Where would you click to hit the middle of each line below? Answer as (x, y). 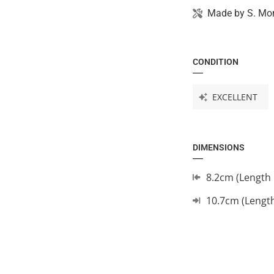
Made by (227, 13)
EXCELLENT (235, 97)
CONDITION (215, 62)
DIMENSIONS (218, 147)
